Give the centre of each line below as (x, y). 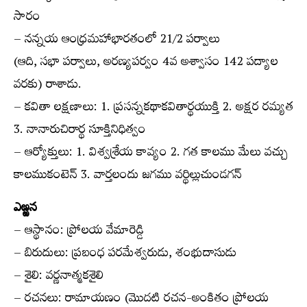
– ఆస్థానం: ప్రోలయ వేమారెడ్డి (79, 232)
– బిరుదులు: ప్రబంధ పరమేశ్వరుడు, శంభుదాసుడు (125, 255)
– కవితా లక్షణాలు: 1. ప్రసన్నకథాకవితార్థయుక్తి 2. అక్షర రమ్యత (153, 109)
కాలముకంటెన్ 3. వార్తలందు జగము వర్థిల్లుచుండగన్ (128, 176)
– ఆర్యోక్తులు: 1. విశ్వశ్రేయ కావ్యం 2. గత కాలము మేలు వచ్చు (151, 154)
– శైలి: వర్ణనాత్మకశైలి (59, 277)
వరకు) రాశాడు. (48, 86)
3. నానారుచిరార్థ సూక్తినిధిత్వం (80, 131)
